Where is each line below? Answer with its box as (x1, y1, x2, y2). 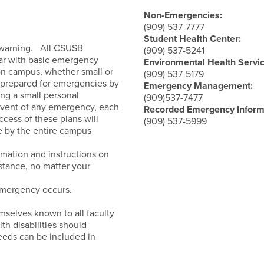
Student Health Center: (144, 33, 241, 45)
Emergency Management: (144, 80, 253, 93)
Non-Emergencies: (144, 9, 222, 22)
